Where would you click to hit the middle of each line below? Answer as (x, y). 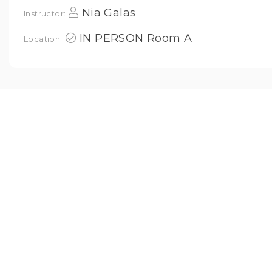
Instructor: (45, 13)
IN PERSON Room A (136, 38)
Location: (43, 39)
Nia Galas (109, 13)
